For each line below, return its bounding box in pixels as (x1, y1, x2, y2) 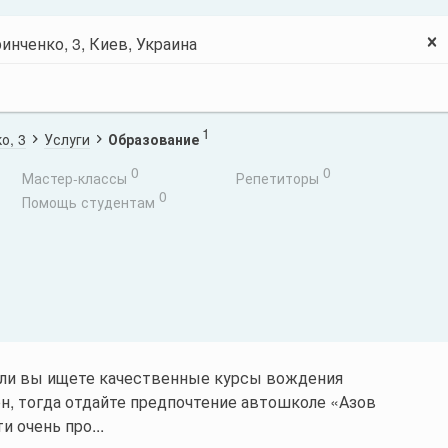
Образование (108, 129, 199, 149)
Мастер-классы (21, 168, 127, 188)
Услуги (44, 129, 90, 149)
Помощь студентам (21, 192, 155, 212)
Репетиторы (235, 168, 319, 188)
